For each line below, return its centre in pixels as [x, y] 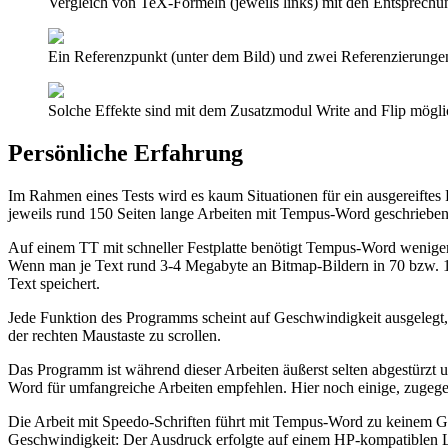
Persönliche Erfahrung [125, 153]
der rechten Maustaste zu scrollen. [114, 335]
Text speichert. [54, 283]
